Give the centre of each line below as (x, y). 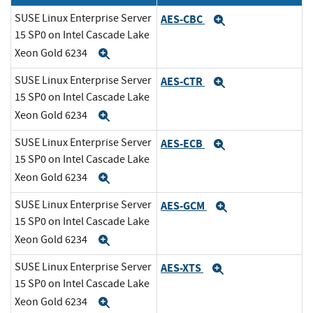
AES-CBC (183, 19)
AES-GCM (184, 205)
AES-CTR (183, 81)
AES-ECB (183, 143)
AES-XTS (182, 268)
